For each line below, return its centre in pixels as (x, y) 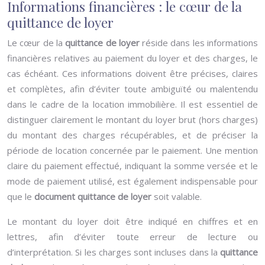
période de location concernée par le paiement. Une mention (132, 150)
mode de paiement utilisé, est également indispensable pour (132, 181)
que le (21, 196)
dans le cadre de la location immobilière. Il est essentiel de (132, 104)
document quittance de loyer (94, 196)
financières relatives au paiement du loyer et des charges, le (132, 58)
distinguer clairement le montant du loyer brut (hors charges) (132, 119)
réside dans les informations (200, 43)
